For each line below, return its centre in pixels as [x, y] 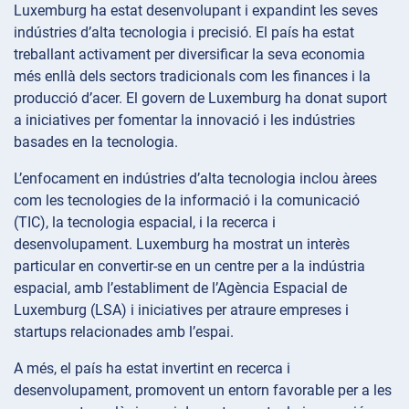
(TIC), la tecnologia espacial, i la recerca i [145, 222]
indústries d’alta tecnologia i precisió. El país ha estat [184, 32]
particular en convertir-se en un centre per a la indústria [189, 266]
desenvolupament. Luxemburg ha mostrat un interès [182, 244]
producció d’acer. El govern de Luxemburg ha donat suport [200, 98]
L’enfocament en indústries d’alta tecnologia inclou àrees [195, 178]
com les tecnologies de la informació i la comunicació [187, 200]
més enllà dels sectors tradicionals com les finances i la [192, 76]
